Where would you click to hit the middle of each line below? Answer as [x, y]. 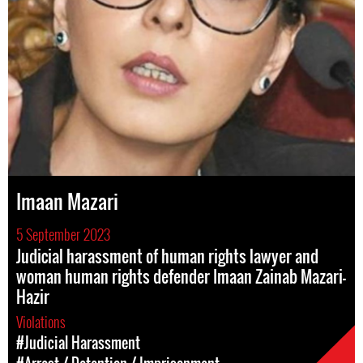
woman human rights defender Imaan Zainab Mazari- [181, 277]
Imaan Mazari [67, 201]
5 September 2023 [63, 235]
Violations [43, 322]
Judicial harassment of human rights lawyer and [167, 256]
